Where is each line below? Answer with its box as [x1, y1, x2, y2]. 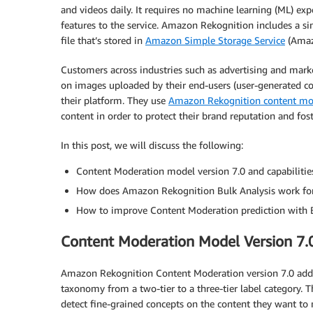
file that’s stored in [61, 34, 145, 46]
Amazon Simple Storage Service [145, 34, 285, 46]
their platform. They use [61, 94, 168, 106]
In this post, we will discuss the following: [61, 139, 243, 151]
